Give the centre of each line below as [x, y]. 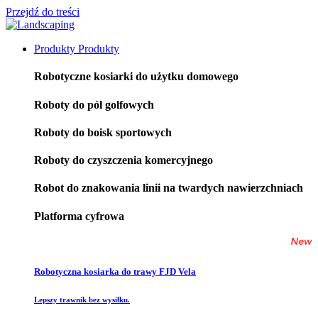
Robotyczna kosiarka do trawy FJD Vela [115, 272]
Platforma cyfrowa [79, 216]
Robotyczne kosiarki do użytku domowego [136, 77]
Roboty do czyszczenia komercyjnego [124, 160]
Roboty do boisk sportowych [103, 132]
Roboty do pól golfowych [94, 104]
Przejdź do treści [43, 12]
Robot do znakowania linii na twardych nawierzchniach [169, 188]
